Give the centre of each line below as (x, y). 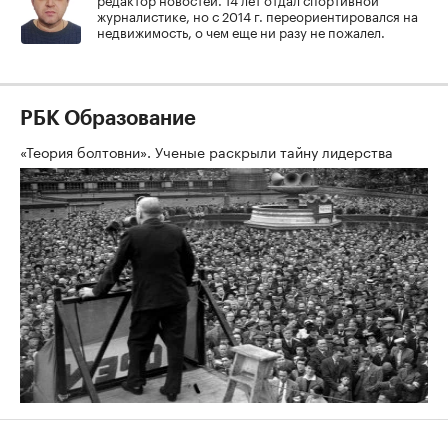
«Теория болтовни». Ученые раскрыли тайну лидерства (208, 150)
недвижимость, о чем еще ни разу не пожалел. (241, 30)
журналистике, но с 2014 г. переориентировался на (257, 14)
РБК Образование (108, 118)
